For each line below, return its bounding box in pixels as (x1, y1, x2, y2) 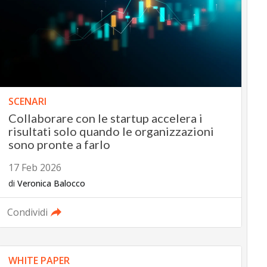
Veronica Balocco (17, 178, 85, 190)
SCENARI (8, 95, 46, 108)
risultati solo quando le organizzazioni (8, 124, 214, 139)
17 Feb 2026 (8, 161, 61, 175)
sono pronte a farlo (8, 137, 110, 152)
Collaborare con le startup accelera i (8, 111, 203, 126)
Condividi (7, 206, 48, 219)
